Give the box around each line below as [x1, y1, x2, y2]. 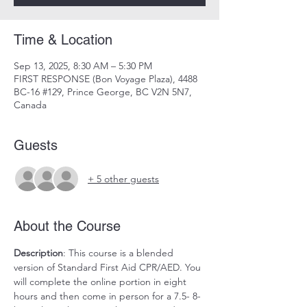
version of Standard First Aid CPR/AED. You [14, 261, 204, 273]
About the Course [14, 218, 121, 234]
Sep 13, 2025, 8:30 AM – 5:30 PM [14, 60, 152, 72]
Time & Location [14, 32, 112, 48]
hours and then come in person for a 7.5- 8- [14, 290, 201, 302]
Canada [14, 99, 47, 111]
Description [14, 247, 63, 259]
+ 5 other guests [88, 172, 159, 185]
